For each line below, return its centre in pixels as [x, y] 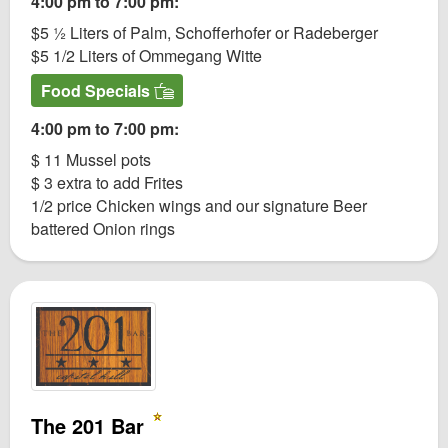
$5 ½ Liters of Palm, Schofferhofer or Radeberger [204, 33]
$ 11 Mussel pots [91, 160]
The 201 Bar [90, 425]
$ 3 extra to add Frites [107, 183]
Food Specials [97, 91]
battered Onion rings [103, 229]
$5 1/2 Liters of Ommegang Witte [146, 56]
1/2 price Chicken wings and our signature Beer [199, 206]
